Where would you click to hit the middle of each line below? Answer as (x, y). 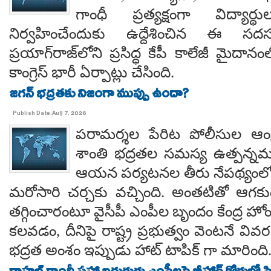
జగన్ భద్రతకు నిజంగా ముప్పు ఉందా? (99, 96)
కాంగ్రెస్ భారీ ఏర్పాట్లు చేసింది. (92, 72)
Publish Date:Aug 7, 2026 (50, 114)
